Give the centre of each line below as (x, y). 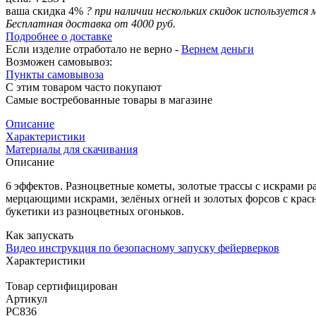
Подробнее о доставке (59, 36)
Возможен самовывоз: (59, 61)
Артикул (26, 298)
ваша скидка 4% (46, 11)
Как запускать (39, 235)
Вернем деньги (218, 49)
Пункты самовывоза (55, 74)
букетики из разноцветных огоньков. (95, 211)
